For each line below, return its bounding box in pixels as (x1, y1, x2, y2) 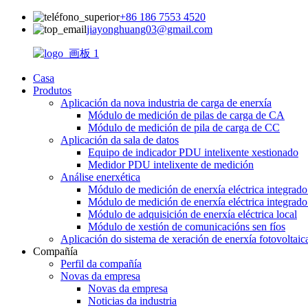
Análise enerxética (60, 171, 140, 183)
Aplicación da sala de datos (60, 134, 179, 146)
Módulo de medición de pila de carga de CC (88, 122, 280, 133)
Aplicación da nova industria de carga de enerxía (60, 97, 272, 109)
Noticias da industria (88, 295, 177, 307)
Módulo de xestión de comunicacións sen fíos (88, 221, 285, 232)
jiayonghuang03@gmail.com (87, 23, 212, 35)
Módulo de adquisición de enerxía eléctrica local (88, 208, 297, 220)
